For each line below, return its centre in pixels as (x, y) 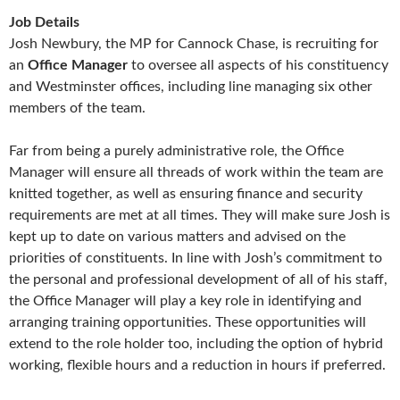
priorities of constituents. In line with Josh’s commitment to (196, 258)
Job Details (44, 23)
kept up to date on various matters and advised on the (177, 237)
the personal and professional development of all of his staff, (198, 280)
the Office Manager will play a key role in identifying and (185, 301)
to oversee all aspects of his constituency (258, 66)
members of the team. (77, 108)
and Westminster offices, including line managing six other (191, 87)
